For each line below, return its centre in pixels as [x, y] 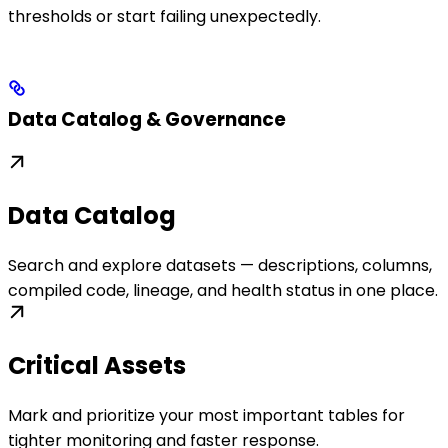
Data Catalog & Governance [147, 120]
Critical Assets [97, 365]
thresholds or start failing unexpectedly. [164, 16]
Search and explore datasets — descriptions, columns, [220, 266]
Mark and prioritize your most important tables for [206, 415]
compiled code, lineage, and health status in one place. [223, 291]
